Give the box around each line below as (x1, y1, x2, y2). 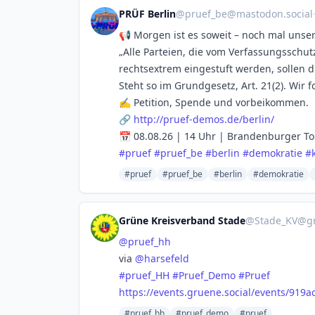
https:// (119, 285, 153, 299)
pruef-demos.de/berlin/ (163, 112, 274, 126)
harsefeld (144, 252, 189, 265)
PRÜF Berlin (119, 7, 176, 20)
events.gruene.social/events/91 (153, 285, 300, 299)
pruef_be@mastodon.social (185, 7, 313, 20)
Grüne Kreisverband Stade (119, 214, 245, 227)
